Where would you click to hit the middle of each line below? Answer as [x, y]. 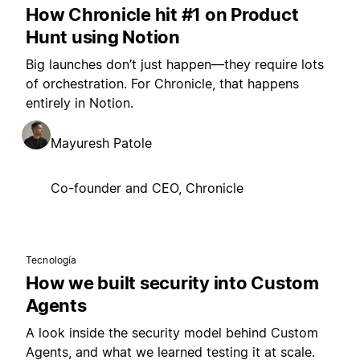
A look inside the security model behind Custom [172, 333]
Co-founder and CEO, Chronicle [147, 188]
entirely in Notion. [80, 103]
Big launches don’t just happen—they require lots [175, 64]
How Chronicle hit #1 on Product [162, 14]
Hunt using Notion [103, 37]
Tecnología [51, 260]
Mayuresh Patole [101, 143]
